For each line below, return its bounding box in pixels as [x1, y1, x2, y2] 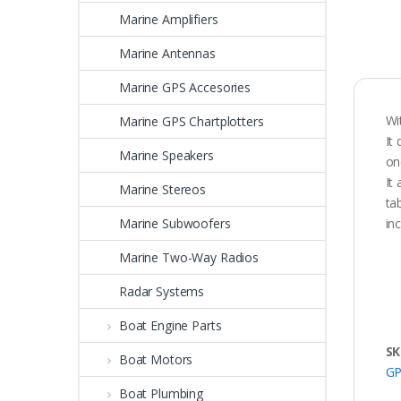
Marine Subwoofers [119, 214, 231, 232]
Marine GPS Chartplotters [119, 112, 264, 130]
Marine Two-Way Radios [119, 248, 260, 266]
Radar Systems [119, 282, 205, 300]
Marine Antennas [119, 44, 216, 62]
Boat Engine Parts [118, 316, 222, 334]
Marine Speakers [119, 146, 214, 164]
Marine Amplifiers [119, 10, 218, 28]
